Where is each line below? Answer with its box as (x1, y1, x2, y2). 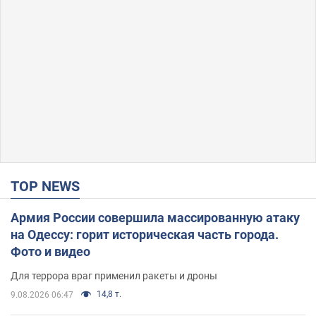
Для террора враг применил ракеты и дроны (11, 269, 217, 281)
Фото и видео (11, 243, 90, 259)
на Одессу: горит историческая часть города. (11, 226, 279, 242)
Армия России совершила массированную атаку (11, 209, 300, 225)
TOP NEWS (19, 177, 80, 195)
